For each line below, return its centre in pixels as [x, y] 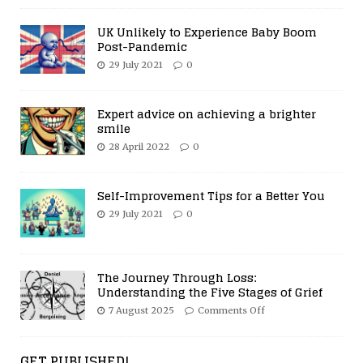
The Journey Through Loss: [177, 278]
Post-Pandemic [142, 47]
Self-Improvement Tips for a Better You [211, 196]
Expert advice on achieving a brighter [207, 114]
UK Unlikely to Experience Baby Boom [207, 32]
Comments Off [231, 311]
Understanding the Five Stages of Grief [210, 293]
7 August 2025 [141, 311]
